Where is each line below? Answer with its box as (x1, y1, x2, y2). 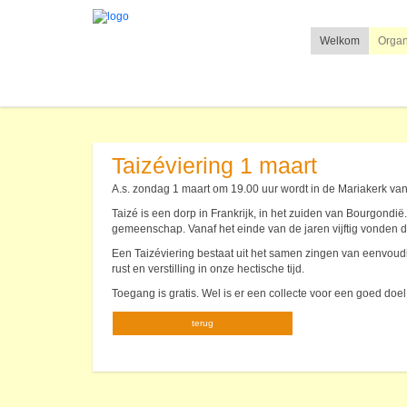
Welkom (320, 35, 360, 47)
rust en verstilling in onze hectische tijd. (112, 263, 305, 276)
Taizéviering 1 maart (112, 154, 318, 179)
